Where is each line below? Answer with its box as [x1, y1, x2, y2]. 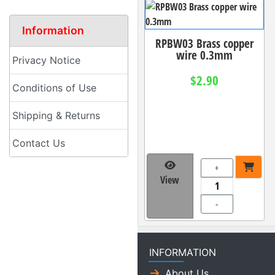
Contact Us [12, 137, 65, 150]
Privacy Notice [12, 54, 80, 67]
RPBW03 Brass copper [155, 34, 254, 52]
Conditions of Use [12, 82, 96, 95]
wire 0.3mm [176, 46, 233, 63]
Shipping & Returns [12, 109, 100, 122]
